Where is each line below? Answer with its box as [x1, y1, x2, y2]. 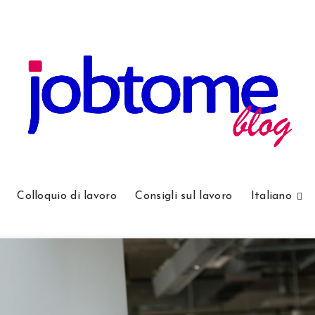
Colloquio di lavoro [17, 191, 117, 202]
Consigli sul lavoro [135, 191, 233, 202]
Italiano [250, 191, 292, 202]
